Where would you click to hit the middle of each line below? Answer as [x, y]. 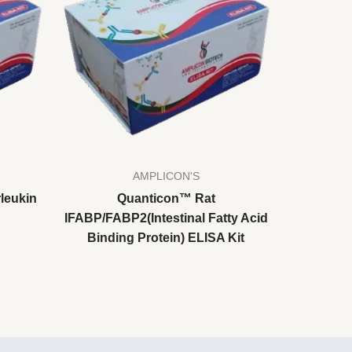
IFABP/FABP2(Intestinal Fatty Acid [166, 218]
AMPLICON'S [166, 176]
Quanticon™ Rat [166, 198]
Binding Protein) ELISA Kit [166, 237]
